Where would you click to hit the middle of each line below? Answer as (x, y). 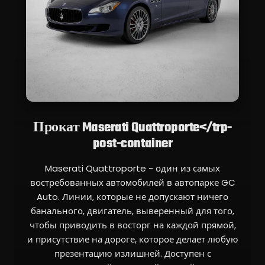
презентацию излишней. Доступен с (132, 254)
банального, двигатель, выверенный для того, (132, 211)
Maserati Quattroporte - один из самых (132, 169)
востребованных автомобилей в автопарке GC (132, 183)
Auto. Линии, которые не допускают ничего (132, 197)
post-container (132, 144)
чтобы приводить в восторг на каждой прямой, (132, 225)
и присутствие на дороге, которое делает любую (132, 240)
